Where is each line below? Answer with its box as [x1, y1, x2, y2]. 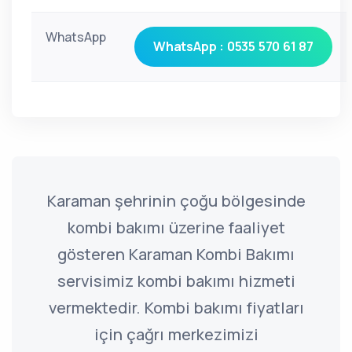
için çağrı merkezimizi [93, 324, 258, 345]
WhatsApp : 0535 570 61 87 [153, 38, 313, 55]
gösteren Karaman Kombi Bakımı [57, 244, 295, 265]
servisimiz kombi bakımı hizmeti [57, 270, 295, 291]
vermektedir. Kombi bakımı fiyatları [48, 297, 304, 318]
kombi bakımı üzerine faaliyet [67, 217, 285, 238]
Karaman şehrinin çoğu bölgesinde [46, 190, 306, 211]
